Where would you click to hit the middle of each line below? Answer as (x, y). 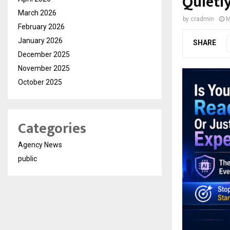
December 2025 (44, 54)
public (27, 158)
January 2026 (40, 40)
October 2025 (40, 82)
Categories (52, 128)
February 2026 (41, 26)
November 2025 (44, 68)
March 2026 (37, 13)
